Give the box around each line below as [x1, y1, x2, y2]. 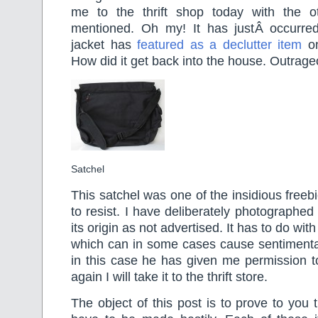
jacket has [71, 37, 137, 52]
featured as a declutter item [137, 37, 302, 52]
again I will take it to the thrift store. [71, 269, 268, 284]
